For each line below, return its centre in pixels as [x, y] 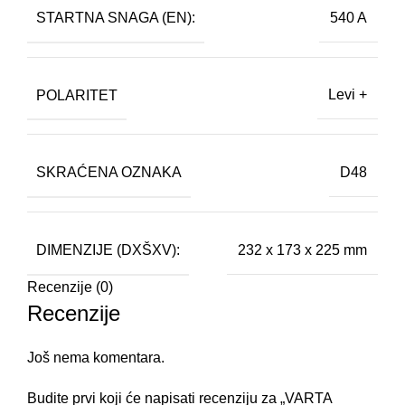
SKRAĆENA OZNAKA [109, 173]
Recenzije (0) [70, 287]
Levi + [348, 95]
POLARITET [77, 95]
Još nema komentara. [96, 358]
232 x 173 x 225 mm [302, 250]
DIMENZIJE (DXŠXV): [108, 250]
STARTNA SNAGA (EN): [116, 17]
